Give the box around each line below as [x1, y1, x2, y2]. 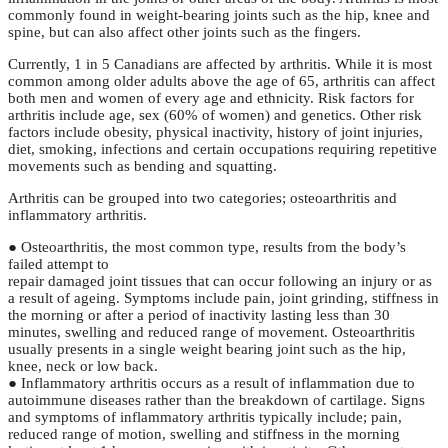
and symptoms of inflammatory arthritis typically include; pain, [8, 409, 402, 426]
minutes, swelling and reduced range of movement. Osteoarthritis [8, 324, 415, 341]
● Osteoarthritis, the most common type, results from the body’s [8, 239, 406, 256]
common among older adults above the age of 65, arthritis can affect [8, 73, 435, 90]
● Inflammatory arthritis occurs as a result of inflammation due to [8, 375, 415, 392]
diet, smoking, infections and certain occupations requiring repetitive [8, 141, 437, 158]
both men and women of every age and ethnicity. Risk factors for [8, 90, 414, 107]
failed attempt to [8, 256, 109, 273]
